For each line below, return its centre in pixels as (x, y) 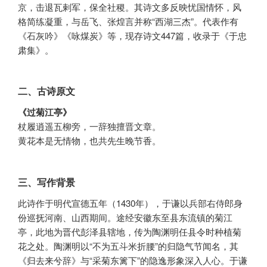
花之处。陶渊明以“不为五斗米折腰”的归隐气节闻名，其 (128, 246)
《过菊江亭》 (45, 112)
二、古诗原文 (46, 91)
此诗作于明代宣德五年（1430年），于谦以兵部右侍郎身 (130, 203)
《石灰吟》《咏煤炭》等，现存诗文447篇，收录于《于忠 (132, 35)
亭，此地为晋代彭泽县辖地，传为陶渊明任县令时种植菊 (130, 231)
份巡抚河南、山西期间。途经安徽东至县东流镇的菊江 (125, 217)
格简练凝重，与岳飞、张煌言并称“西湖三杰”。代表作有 (128, 21)
